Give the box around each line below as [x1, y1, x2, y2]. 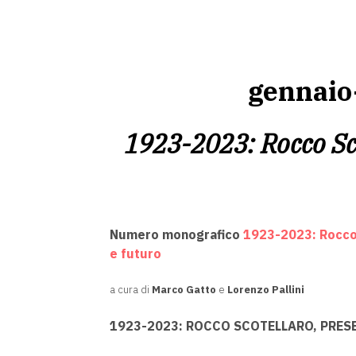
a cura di [110, 283, 152, 296]
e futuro [110, 246, 161, 261]
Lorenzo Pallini [227, 283, 304, 296]
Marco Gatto [152, 283, 216, 296]
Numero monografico [110, 226, 243, 242]
